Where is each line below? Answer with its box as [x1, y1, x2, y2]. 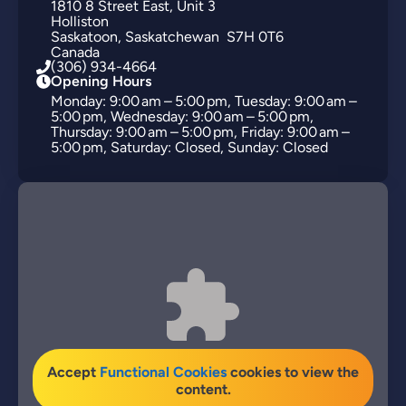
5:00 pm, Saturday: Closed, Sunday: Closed [51, 139, 328, 156]
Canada [51, 43, 100, 61]
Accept [47, 363, 100, 381]
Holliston [51, 13, 109, 30]
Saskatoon [51, 28, 118, 45]
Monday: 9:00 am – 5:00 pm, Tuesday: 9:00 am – [51, 92, 360, 110]
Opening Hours [51, 72, 151, 90]
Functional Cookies [100, 363, 227, 381]
